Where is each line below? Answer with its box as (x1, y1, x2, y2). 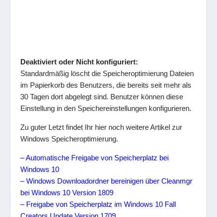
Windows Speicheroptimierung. (20, 135, 119, 143)
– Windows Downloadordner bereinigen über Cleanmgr (20, 177, 193, 186)
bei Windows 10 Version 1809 (20, 188, 114, 197)
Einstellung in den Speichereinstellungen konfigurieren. (20, 104, 192, 113)
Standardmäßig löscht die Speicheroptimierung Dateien (20, 69, 194, 78)
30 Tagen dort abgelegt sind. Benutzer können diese (20, 93, 184, 101)
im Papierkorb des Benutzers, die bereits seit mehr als (20, 81, 192, 90)
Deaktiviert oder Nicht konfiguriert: (20, 58, 139, 66)
